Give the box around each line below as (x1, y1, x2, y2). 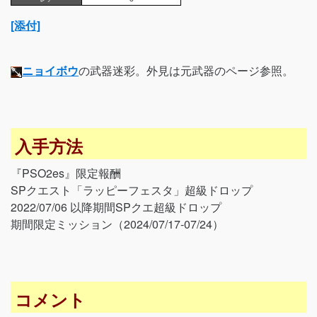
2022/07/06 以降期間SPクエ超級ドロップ (11, 198, 221, 215)
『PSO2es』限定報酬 (11, 164, 121, 181)
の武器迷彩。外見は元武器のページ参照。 (79, 62, 294, 79)
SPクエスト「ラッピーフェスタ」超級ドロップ (11, 181, 253, 198)
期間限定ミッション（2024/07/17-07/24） (11, 215, 224, 232)
